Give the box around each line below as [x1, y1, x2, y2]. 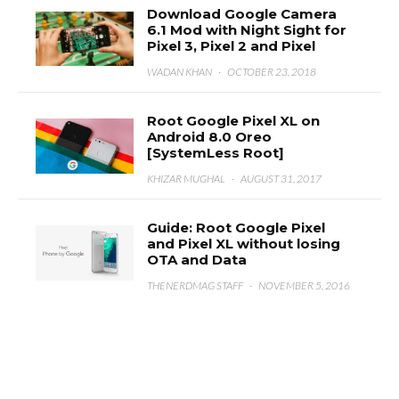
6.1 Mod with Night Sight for [147, 21, 347, 38]
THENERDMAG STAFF [147, 279, 244, 292]
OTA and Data [147, 251, 248, 268]
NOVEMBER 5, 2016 [258, 279, 351, 292]
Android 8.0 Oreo [147, 128, 273, 145]
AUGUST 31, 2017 [240, 172, 322, 185]
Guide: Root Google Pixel [147, 219, 326, 236]
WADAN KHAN [147, 65, 213, 78]
